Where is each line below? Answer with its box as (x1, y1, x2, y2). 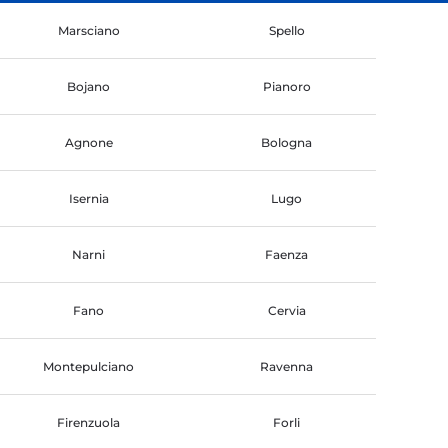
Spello (268, 23, 305, 39)
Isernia (68, 191, 109, 207)
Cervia (267, 303, 306, 319)
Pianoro (262, 79, 311, 95)
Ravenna (260, 359, 313, 375)
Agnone (64, 135, 113, 151)
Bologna (261, 135, 312, 151)
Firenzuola (57, 415, 120, 431)
